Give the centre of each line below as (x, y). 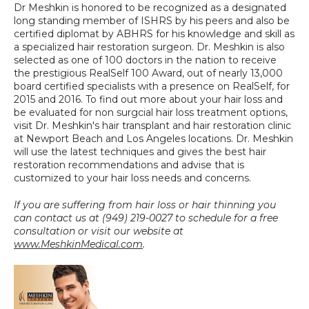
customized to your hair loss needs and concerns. (132, 178)
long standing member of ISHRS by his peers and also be (152, 21)
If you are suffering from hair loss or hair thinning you (145, 205)
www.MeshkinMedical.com (78, 245)
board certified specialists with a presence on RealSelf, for (152, 87)
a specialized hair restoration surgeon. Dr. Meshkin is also (149, 47)
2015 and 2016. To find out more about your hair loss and (148, 100)
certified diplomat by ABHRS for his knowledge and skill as (154, 34)
